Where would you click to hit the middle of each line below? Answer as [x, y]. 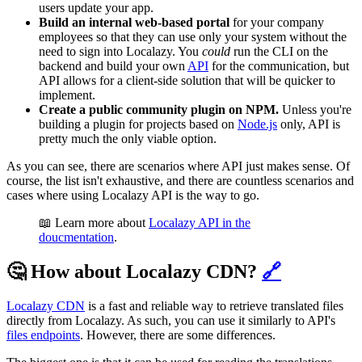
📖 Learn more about [94, 223]
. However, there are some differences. [178, 335]
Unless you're [317, 110]
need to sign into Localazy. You [120, 52]
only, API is [309, 124]
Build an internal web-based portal [134, 23]
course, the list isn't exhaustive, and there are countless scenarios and [180, 181]
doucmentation [76, 238]
